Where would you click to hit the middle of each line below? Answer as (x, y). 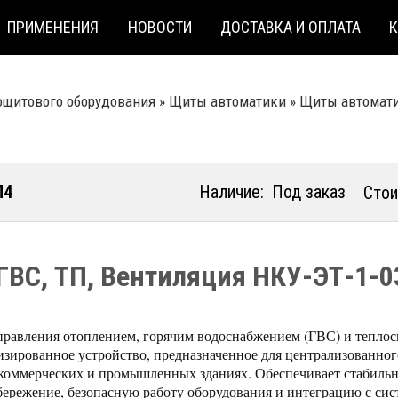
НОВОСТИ (159, 27)
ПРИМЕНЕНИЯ (53, 27)
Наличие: (231, 192)
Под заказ (309, 192)
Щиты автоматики (227, 101)
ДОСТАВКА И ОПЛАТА (291, 27)
